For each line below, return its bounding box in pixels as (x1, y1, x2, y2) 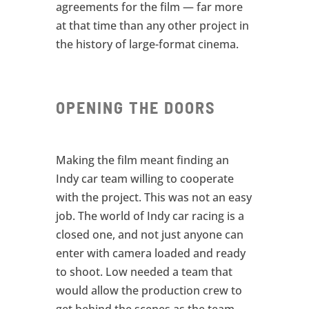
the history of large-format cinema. (55, 36, 239, 52)
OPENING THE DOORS (55, 97, 215, 118)
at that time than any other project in (55, 17, 249, 33)
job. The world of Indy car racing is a (55, 208, 244, 224)
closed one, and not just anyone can (55, 227, 243, 243)
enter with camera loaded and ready (55, 246, 246, 261)
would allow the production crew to (55, 283, 242, 299)
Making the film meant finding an (55, 152, 229, 168)
